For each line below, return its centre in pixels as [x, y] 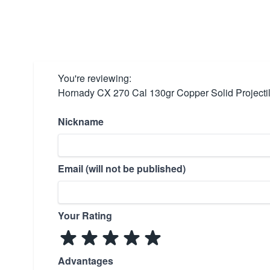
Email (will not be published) [122, 168]
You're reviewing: [95, 78]
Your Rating [85, 215]
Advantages [86, 261]
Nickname [81, 121]
